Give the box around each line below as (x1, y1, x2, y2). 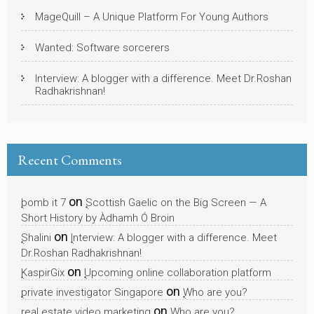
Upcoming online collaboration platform (84, 266, 271, 279)
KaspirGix (21, 266, 64, 279)
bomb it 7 (21, 196, 66, 209)
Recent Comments (18, 150, 122, 169)
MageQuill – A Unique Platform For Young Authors (35, 10, 268, 23)
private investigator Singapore (21, 285, 163, 299)
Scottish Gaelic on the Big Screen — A (86, 196, 266, 209)
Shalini (21, 231, 51, 244)
